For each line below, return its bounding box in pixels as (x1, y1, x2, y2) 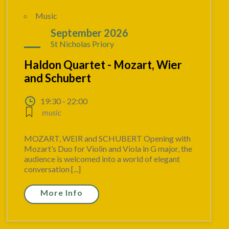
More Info (40, 188, 83, 198)
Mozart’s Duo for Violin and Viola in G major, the (24, 144, 193, 154)
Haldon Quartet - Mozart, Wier (24, 58, 182, 72)
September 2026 (51, 27, 129, 39)
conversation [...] (24, 164, 81, 174)
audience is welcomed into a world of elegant (24, 154, 180, 164)
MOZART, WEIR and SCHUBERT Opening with (24, 133, 191, 144)
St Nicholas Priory (51, 39, 114, 49)
